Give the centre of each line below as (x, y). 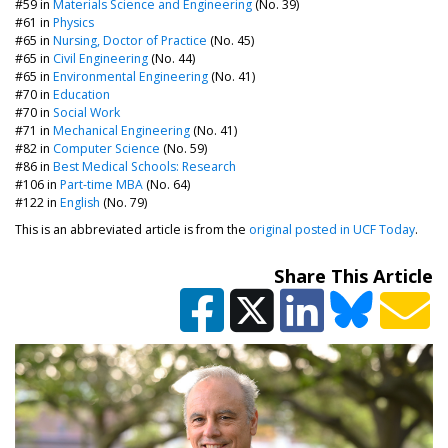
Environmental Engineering (130, 76)
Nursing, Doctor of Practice (130, 40)
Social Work (86, 112)
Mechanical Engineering (121, 130)
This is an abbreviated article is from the (132, 230)
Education (81, 94)
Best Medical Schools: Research (144, 166)
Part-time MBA (101, 184)
